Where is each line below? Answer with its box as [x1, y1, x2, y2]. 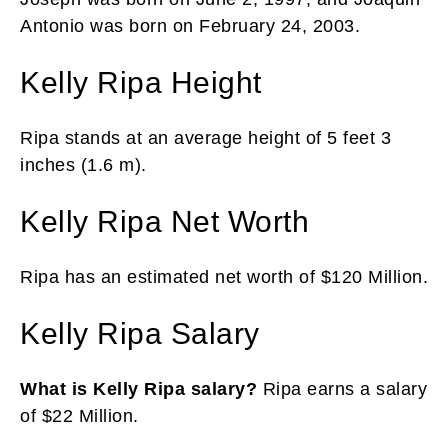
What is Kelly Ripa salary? [20, 378, 257, 399]
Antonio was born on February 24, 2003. [20, 15, 360, 36]
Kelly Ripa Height [20, 65, 262, 99]
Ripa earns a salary [257, 378, 427, 399]
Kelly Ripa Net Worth [20, 204, 309, 238]
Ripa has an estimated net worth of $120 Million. [20, 266, 428, 287]
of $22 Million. [20, 405, 139, 426]
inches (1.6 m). [20, 154, 147, 175]
